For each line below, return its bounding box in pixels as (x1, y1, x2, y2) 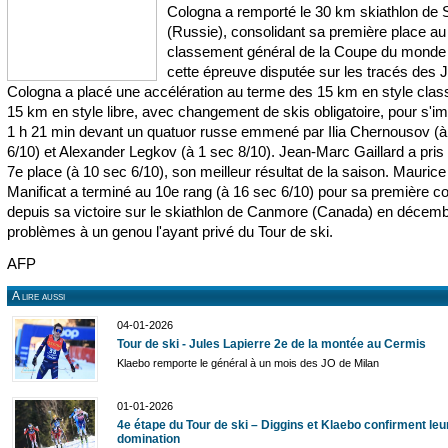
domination (117, 432, 180, 446)
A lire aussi (12, 289, 65, 303)
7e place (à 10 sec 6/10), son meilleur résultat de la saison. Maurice (7, 163, 446, 180)
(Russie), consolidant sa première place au (167, 23, 446, 40)
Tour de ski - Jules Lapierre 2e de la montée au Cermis (117, 337, 426, 351)
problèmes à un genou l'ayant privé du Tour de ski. (7, 223, 333, 240)
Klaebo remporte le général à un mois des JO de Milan (117, 357, 379, 369)
